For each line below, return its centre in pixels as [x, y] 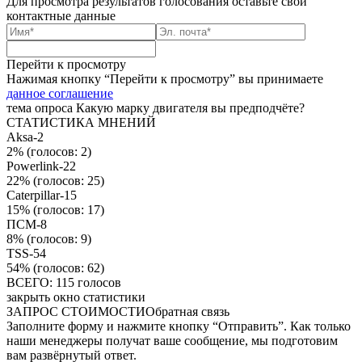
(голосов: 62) [67, 267]
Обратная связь [187, 311]
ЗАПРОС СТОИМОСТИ [76, 311]
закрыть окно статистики [76, 297]
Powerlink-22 [41, 166]
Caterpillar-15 [42, 195]
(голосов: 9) [57, 238]
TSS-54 [26, 253]
